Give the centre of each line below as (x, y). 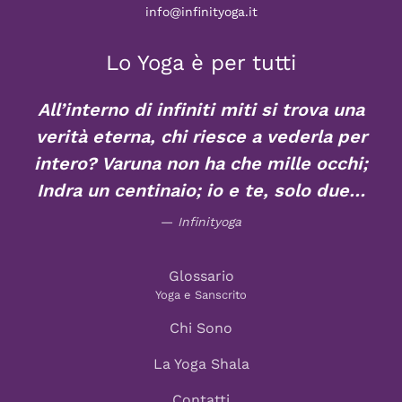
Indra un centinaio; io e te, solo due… (201, 190)
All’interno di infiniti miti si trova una (201, 109)
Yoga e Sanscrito (201, 295)
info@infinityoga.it (201, 12)
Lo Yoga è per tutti (201, 63)
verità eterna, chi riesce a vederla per (201, 136)
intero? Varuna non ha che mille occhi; (201, 163)
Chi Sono (201, 328)
